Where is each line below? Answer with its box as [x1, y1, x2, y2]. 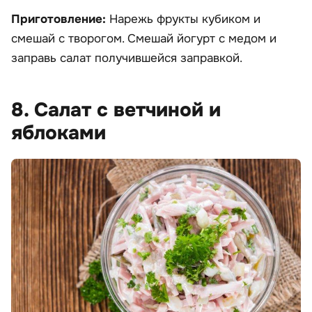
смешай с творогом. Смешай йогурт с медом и [11, 31, 276, 47]
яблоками [11, 120, 106, 146]
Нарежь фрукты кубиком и [109, 12, 260, 27]
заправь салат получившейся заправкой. [11, 51, 242, 66]
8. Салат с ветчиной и [11, 97, 221, 123]
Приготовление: [11, 12, 109, 27]
